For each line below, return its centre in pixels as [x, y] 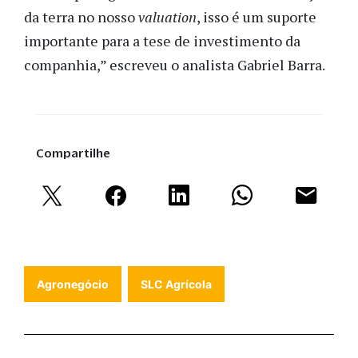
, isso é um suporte [257, 16]
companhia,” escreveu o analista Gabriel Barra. [177, 64]
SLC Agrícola [176, 284]
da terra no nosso [81, 16]
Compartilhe [73, 153]
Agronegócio [73, 284]
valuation [167, 16]
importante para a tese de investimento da [162, 40]
